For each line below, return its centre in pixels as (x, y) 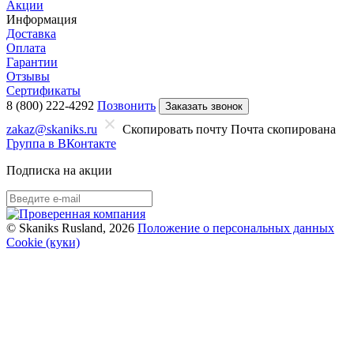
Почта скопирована (283, 129)
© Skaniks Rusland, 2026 (70, 228)
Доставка (31, 33)
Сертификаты (43, 90)
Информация (41, 19)
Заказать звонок (204, 106)
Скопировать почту (175, 129)
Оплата (26, 47)
